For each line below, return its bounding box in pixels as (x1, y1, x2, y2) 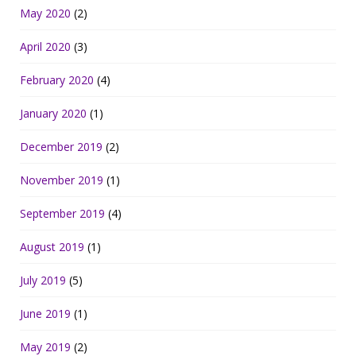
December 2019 (20, 138, 103, 154)
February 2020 (20, 72, 94, 87)
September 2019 (20, 205, 105, 221)
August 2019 (20, 238, 84, 254)
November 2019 (20, 172, 103, 188)
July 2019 (20, 272, 66, 288)
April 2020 (20, 38, 71, 54)
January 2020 (20, 105, 87, 121)
